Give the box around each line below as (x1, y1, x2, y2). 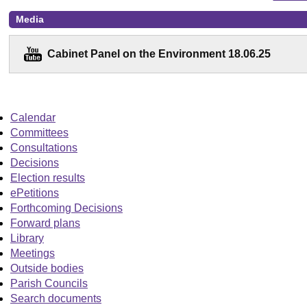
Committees (10, 126, 69, 138)
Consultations (10, 141, 77, 153)
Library (10, 232, 44, 244)
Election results (10, 171, 85, 184)
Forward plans (10, 217, 80, 229)
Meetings (10, 247, 55, 259)
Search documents (10, 292, 101, 304)
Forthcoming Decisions (10, 201, 123, 214)
